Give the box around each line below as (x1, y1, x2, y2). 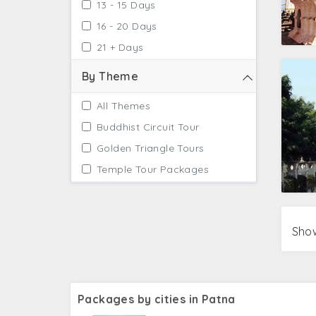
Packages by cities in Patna (78, 291, 236, 306)
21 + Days (97, 41, 144, 54)
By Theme (82, 69, 139, 83)
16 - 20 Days (97, 20, 157, 32)
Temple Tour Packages (97, 163, 209, 176)
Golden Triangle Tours (97, 142, 205, 154)
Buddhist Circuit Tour (97, 121, 200, 133)
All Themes (97, 99, 150, 112)
